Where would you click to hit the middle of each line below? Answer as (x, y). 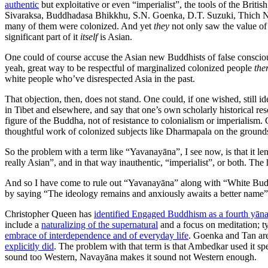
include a (23, 224)
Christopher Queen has (49, 214)
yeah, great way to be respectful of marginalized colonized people (130, 68)
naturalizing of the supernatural (100, 224)
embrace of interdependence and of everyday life (97, 235)
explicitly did (29, 246)
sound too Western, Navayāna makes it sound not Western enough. (131, 257)
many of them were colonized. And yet (79, 26)
